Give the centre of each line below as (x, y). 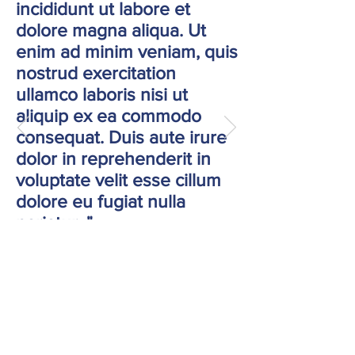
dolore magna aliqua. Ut (111, 30)
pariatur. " (54, 223)
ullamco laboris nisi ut (102, 94)
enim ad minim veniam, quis (127, 52)
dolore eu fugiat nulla (101, 201)
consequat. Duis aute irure (121, 137)
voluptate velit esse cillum (118, 180)
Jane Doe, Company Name (100, 251)
